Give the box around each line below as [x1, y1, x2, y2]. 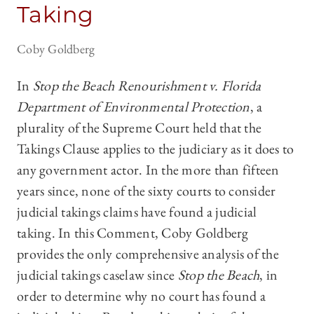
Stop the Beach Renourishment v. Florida [32, 76, 261, 95]
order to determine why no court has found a [17, 287, 266, 306]
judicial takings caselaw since [17, 266, 178, 285]
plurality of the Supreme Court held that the [17, 118, 261, 137]
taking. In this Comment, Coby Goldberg [17, 224, 249, 243]
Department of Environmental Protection [17, 97, 250, 116]
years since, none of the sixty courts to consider [17, 182, 276, 200]
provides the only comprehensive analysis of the [17, 245, 279, 264]
